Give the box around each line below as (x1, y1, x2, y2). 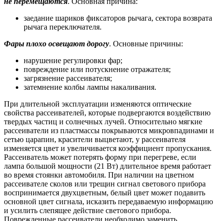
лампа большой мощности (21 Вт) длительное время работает (4, 161, 211, 170)
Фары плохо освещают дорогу (4, 39, 109, 48)
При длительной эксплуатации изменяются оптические (4, 99, 191, 108)
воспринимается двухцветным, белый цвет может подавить (4, 188, 205, 197)
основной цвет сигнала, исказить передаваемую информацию (4, 197, 213, 206)
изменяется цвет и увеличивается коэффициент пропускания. (4, 144, 212, 152)
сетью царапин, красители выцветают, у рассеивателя (4, 135, 185, 144)
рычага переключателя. (24, 22, 102, 31)
